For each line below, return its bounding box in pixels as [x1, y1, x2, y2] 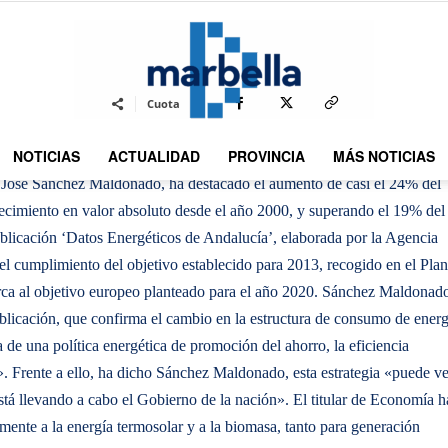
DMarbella [223, 172, 288, 193]
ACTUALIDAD [108, 146, 200, 166]
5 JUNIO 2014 [183, 21, 268, 36]
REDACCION [87, 20, 168, 35]
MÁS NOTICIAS [333, 146, 435, 166]
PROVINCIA [228, 146, 305, 166]
